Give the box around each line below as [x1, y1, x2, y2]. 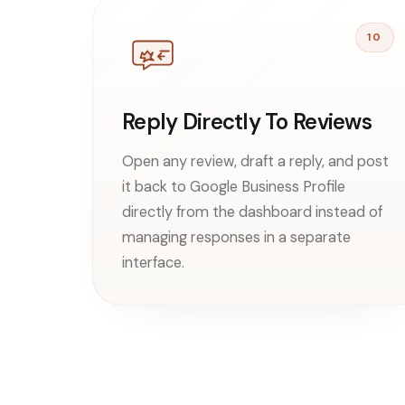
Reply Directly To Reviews [122, 107, 372, 136]
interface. [122, 252, 184, 272]
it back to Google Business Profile [122, 176, 345, 196]
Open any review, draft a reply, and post [122, 151, 389, 171]
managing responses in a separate [122, 227, 351, 247]
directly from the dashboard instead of [122, 202, 382, 221]
